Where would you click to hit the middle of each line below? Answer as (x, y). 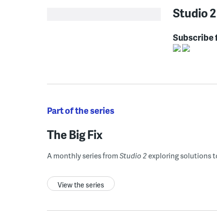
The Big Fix (75, 135)
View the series (81, 185)
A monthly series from (83, 156)
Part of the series (81, 110)
